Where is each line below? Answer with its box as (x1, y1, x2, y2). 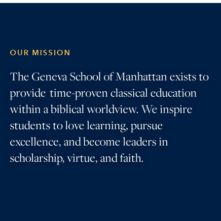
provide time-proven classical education (10, 85, 197, 100)
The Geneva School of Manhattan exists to (10, 69, 209, 84)
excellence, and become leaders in (10, 134, 168, 149)
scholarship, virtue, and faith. (10, 150, 144, 165)
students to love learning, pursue (10, 117, 163, 133)
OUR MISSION (10, 48, 71, 57)
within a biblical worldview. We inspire (10, 101, 192, 116)
